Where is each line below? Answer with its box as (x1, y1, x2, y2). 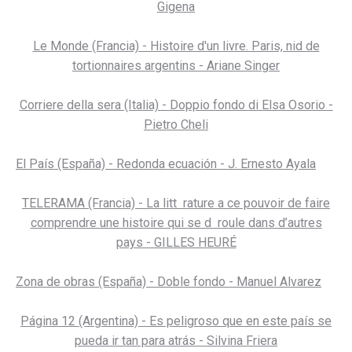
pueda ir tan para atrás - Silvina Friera (75, 333, 277, 348)
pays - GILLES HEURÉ (115, 235, 236, 250)
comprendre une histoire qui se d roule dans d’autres (30, 215, 322, 230)
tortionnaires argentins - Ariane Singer (199, 58, 280, 73)
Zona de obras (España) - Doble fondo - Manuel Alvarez (16, 274, 321, 289)
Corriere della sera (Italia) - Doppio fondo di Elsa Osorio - (19, 97, 333, 112)
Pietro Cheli (144, 117, 208, 132)
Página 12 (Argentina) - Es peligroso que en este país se (20, 313, 332, 328)
